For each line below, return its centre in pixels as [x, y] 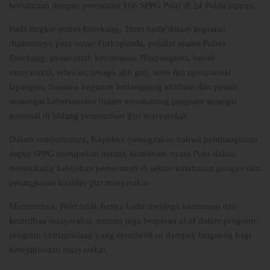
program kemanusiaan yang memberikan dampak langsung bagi [130, 235]
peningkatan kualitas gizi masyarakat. [80, 183]
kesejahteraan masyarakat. [58, 250]
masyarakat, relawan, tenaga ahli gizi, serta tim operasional [120, 73]
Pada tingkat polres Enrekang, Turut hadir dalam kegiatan [117, 29]
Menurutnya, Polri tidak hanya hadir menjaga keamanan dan [123, 206]
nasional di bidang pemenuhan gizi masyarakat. [99, 116]
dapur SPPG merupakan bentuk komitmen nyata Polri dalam [122, 154]
